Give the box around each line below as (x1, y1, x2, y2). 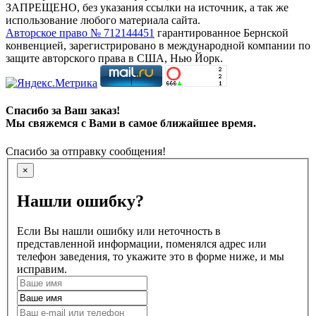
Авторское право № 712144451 (6, 26, 154, 39)
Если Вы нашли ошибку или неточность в (17, 224, 221, 237)
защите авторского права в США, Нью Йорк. (6, 51, 223, 64)
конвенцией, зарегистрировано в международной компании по (6, 39, 310, 51)
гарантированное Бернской (154, 26, 288, 39)
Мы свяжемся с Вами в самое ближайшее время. (6, 117, 256, 130)
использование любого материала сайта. (6, 13, 200, 26)
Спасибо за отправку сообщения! (6, 145, 166, 157)
